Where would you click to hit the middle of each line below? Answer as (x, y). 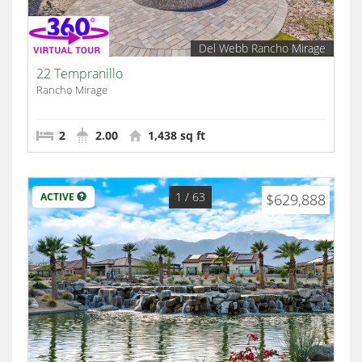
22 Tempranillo (80, 74)
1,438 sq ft (175, 136)
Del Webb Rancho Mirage (262, 48)
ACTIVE (59, 197)
